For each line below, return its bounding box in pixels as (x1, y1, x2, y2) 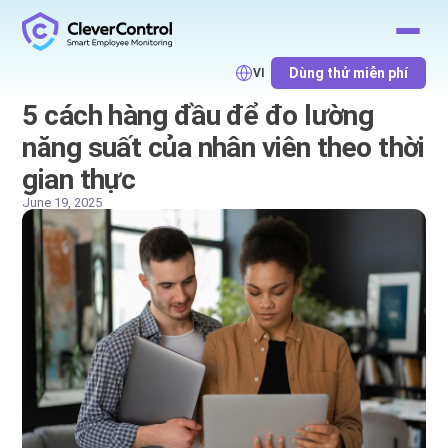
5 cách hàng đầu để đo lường (22, 99, 374, 132)
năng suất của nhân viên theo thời (22, 131, 425, 164)
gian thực (22, 163, 136, 196)
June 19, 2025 (22, 195, 103, 210)
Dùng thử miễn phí (288, 65, 408, 81)
